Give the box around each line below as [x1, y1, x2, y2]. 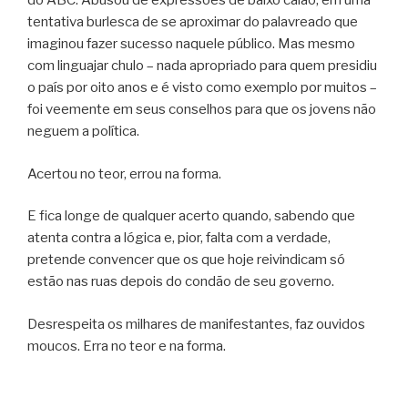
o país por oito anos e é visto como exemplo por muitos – [27, 79, 377, 97]
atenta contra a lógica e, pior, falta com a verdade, [27, 229, 331, 247]
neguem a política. [27, 123, 139, 140]
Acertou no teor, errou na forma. [27, 165, 221, 182]
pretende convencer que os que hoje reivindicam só [27, 251, 345, 269]
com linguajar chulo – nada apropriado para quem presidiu [27, 57, 377, 75]
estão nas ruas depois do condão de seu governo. [27, 273, 334, 291]
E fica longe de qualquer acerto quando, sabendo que [27, 208, 355, 225]
